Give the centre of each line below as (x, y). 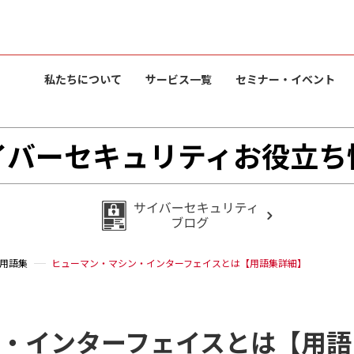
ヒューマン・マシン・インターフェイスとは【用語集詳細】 (179, 263)
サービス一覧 (179, 79)
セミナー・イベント (285, 79)
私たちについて (83, 79)
